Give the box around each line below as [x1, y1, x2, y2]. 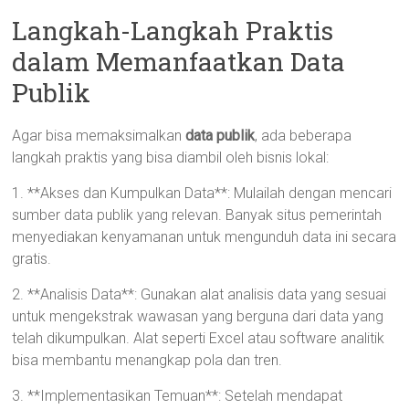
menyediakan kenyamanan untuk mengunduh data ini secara [12, 228, 397, 246]
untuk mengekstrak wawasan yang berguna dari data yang [12, 308, 384, 325]
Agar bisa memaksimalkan [12, 127, 186, 144]
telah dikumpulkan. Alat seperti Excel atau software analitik [12, 330, 385, 347]
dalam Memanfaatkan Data [12, 45, 346, 79]
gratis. [12, 250, 52, 267]
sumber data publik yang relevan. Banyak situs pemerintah [12, 206, 383, 224]
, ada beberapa [255, 127, 352, 144]
